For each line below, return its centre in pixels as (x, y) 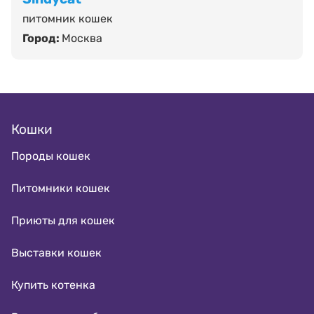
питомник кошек (68, 18)
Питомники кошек (61, 188)
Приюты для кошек (63, 220)
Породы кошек (51, 156)
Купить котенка (53, 285)
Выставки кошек (56, 252)
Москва (82, 38)
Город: (42, 38)
